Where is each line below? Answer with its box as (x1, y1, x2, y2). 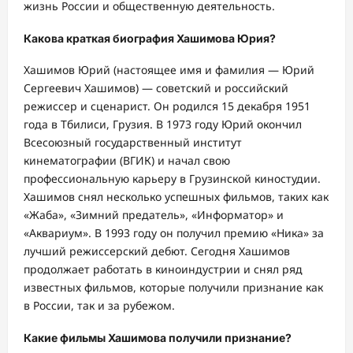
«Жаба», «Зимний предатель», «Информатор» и (24, 207, 284, 223)
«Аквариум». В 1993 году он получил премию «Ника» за (24, 225, 324, 241)
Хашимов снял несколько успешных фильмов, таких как (24, 189, 329, 205)
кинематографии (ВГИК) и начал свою (24, 153, 230, 169)
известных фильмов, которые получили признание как (24, 280, 323, 295)
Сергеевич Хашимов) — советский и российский (24, 80, 288, 96)
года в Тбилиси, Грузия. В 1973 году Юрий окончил (24, 117, 302, 132)
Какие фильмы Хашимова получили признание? (24, 330, 292, 344)
